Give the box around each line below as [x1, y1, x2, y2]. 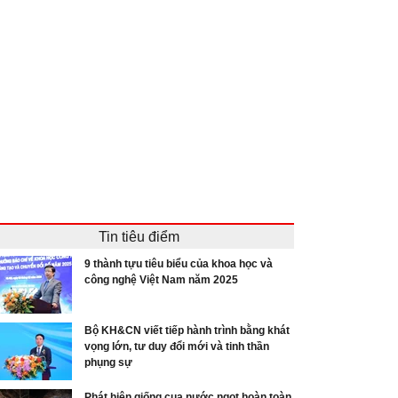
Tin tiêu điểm [98, 228, 179, 244]
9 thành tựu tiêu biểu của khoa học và [84, 257, 273, 270]
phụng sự [84, 355, 132, 369]
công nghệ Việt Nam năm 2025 [84, 273, 238, 286]
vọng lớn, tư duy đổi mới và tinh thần [84, 339, 269, 353]
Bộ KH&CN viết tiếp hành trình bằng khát [84, 323, 290, 337]
